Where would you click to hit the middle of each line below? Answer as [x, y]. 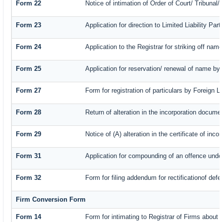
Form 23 [29, 25]
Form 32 [29, 178]
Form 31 [29, 156]
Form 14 [29, 217]
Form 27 [29, 91]
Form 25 [29, 69]
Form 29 [29, 134]
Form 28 [29, 112]
